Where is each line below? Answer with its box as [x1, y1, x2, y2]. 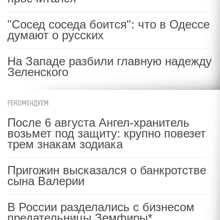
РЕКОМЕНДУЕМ [7, 99, 49, 108]
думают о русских [7, 28, 104, 42]
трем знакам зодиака [7, 137, 123, 151]
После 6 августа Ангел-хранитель [7, 116, 190, 129]
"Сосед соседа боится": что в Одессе [7, 18, 210, 31]
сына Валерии [7, 174, 84, 188]
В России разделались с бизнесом [7, 200, 194, 214]
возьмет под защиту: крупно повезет [7, 127, 206, 140]
